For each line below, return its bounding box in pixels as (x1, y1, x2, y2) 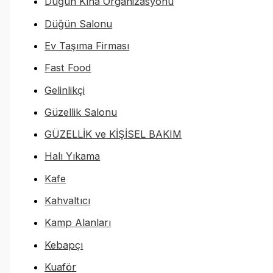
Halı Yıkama (44, 150, 101, 163)
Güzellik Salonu (44, 105, 118, 118)
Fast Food (44, 62, 91, 74)
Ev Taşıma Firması (44, 39, 130, 52)
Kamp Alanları (44, 216, 112, 229)
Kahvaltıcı (44, 194, 91, 207)
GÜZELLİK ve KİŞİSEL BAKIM (44, 128, 182, 141)
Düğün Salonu (44, 17, 113, 30)
